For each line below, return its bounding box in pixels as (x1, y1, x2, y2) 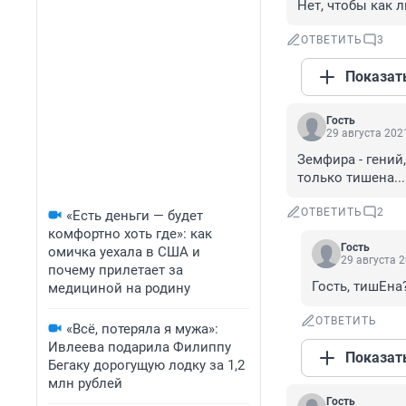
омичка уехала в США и (48, 244, 200, 260)
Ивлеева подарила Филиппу (48, 339, 231, 355)
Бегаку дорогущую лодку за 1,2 (48, 357, 245, 373)
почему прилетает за (48, 262, 183, 278)
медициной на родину (48, 280, 190, 296)
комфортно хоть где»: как (48, 226, 212, 242)
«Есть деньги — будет (66, 208, 203, 224)
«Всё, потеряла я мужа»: (66, 321, 218, 337)
